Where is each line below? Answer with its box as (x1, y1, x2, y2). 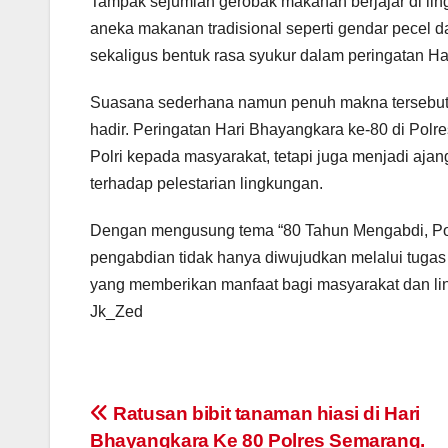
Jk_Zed (90, 303, 143, 321)
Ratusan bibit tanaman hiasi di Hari (108, 403, 420, 425)
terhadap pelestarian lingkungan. (90, 175, 323, 193)
